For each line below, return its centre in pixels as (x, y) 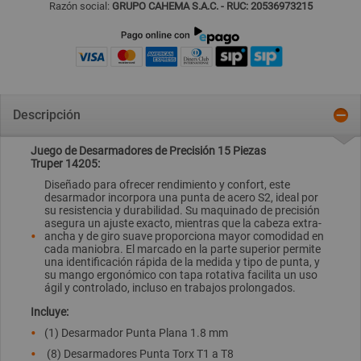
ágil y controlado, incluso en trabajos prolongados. (170, 287)
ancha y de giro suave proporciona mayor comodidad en (184, 236)
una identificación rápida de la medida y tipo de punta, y (182, 261)
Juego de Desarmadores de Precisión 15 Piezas (148, 150)
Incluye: (50, 311)
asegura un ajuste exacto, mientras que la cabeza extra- (183, 223)
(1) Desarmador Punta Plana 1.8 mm (136, 332)
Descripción (47, 115)
